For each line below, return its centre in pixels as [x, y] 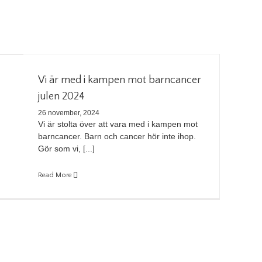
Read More [55, 175]
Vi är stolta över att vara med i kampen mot [118, 124]
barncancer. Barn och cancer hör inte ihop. [117, 136]
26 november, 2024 [69, 113]
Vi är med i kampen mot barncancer [120, 80]
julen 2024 [62, 96]
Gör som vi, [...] [67, 148]
